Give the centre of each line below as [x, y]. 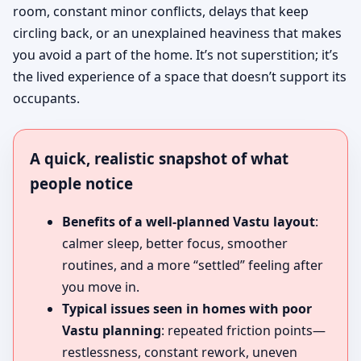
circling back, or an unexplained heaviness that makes [177, 33]
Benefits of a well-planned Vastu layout [189, 222]
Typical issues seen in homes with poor [187, 309]
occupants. [46, 99]
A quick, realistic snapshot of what [159, 159]
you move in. [101, 287]
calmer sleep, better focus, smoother [175, 244]
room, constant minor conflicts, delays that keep [161, 12]
